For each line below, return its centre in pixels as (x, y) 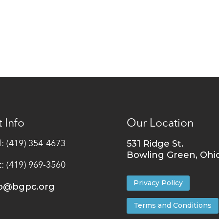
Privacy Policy (158, 183)
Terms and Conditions (173, 206)
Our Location (160, 124)
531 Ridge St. (155, 143)
